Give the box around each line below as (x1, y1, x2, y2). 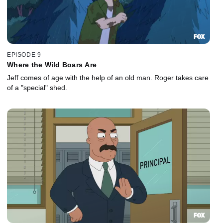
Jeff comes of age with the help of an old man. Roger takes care (7, 73, 209, 82)
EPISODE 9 (7, 51, 41, 58)
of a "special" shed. (7, 83, 67, 92)
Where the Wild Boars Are (7, 60, 97, 69)
